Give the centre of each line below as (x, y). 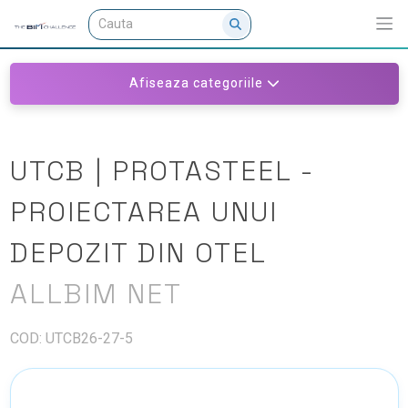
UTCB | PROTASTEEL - (162, 170)
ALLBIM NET (96, 293)
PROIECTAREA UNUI (143, 211)
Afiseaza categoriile (196, 83)
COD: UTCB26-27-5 (71, 338)
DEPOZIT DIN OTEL (138, 252)
